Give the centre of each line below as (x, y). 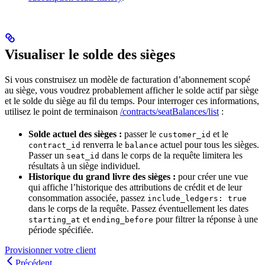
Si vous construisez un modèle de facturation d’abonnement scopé (127, 80)
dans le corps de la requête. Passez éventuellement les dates (138, 209)
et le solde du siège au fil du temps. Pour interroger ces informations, (132, 101)
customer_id (185, 135)
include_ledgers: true (197, 199)
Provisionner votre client (50, 250)
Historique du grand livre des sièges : (102, 177)
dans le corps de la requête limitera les (171, 156)
